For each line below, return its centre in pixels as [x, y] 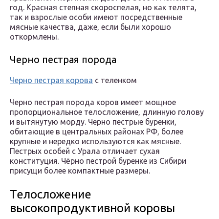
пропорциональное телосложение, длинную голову [107, 112]
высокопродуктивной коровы [92, 208]
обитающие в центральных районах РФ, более [97, 132]
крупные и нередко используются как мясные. [95, 142]
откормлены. [34, 37]
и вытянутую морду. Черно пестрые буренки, [93, 122]
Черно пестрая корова [51, 80]
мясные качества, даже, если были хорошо [90, 27]
